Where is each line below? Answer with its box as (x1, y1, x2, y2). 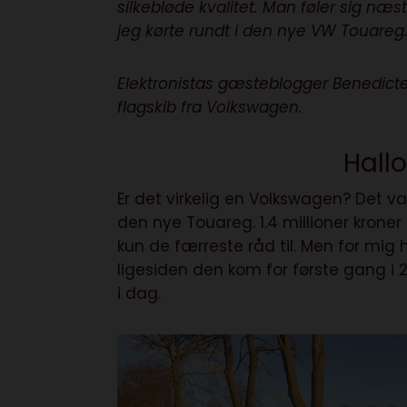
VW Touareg (311, 20, 405, 43)
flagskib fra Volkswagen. (117, 96, 303, 119)
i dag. (117, 283, 162, 305)
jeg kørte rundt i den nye (117, 20, 312, 43)
